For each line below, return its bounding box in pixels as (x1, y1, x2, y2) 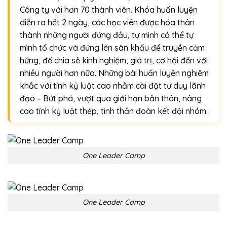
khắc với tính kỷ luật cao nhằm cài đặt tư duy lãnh (20, 81, 206, 91)
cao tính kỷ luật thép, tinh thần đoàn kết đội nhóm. (20, 106, 208, 117)
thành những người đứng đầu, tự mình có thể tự (20, 30, 194, 41)
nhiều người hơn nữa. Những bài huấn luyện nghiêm (20, 68, 209, 79)
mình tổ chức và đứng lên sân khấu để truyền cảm (20, 43, 205, 53)
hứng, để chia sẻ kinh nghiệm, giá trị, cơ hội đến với (20, 55, 208, 66)
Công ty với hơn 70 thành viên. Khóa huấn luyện (20, 5, 198, 15)
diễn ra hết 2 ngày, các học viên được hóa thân (20, 17, 195, 28)
